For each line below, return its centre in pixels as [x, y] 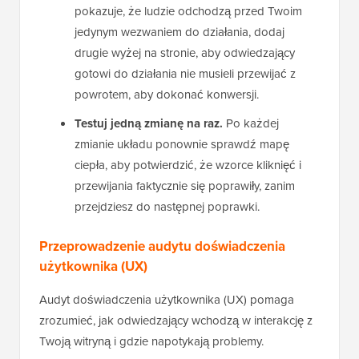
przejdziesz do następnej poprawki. [167, 206]
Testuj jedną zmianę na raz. [149, 123]
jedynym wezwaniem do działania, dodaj [179, 31]
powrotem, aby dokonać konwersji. [167, 94]
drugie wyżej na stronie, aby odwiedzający [185, 52]
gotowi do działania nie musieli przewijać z [185, 73]
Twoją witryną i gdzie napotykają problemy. [151, 341]
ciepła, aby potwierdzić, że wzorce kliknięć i [188, 164]
